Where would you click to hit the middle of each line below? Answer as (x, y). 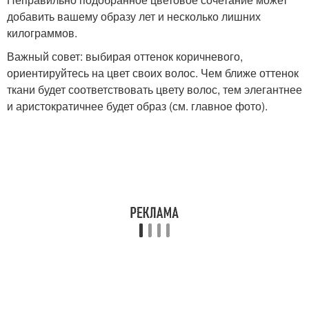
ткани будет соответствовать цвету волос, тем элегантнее (154, 90)
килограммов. (42, 33)
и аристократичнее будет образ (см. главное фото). (137, 106)
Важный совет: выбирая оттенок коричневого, (125, 57)
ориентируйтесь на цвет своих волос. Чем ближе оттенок (153, 73)
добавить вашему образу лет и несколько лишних (134, 17)
